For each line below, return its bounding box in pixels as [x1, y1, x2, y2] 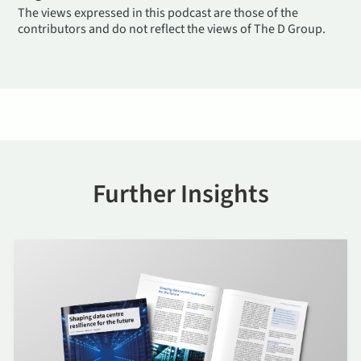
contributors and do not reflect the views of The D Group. [18, 20, 326, 38]
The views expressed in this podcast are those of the [18, 4, 299, 22]
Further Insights [92, 176, 269, 213]
